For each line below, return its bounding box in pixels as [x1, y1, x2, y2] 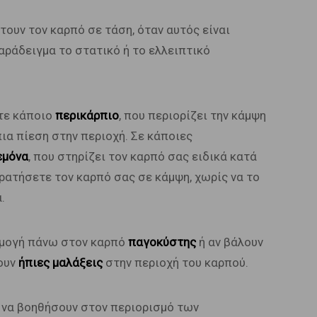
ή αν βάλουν [195, 235, 263, 249]
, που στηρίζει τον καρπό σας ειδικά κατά [28, 149, 257, 163]
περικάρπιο [54, 108, 119, 122]
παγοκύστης [127, 235, 196, 249]
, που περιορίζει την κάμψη [118, 108, 266, 122]
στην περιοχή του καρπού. [102, 255, 248, 270]
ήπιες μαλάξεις [18, 255, 103, 270]
